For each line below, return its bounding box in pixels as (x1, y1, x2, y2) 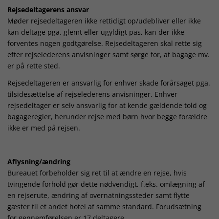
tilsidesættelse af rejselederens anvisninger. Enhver (7, 89, 177, 99)
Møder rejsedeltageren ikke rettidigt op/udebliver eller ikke (7, 16, 201, 26)
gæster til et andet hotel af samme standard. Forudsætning (7, 201, 201, 211)
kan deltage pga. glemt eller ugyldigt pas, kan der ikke (7, 27, 184, 37)
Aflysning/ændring (7, 156, 70, 166)
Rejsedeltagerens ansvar (7, 5, 89, 15)
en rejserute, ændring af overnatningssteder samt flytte (7, 190, 190, 200)
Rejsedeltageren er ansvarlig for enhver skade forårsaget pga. (7, 78, 210, 88)
